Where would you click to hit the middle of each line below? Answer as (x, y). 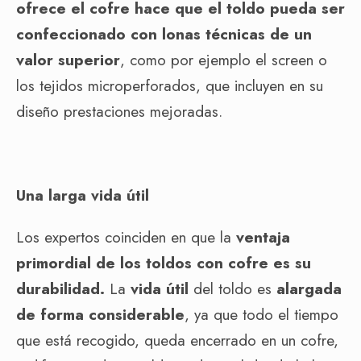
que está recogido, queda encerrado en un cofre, (177, 340)
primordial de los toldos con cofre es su (164, 263)
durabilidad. (60, 288)
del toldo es (232, 288)
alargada (309, 288)
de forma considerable (100, 314)
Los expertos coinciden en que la (126, 237)
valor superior (68, 60)
